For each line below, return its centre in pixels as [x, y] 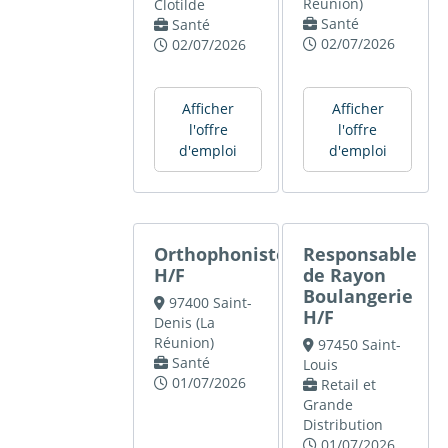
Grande [328, 405]
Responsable [360, 254]
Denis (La [185, 323]
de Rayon [345, 275]
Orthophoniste [221, 254]
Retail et [348, 385]
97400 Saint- [210, 303]
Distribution [343, 425]
